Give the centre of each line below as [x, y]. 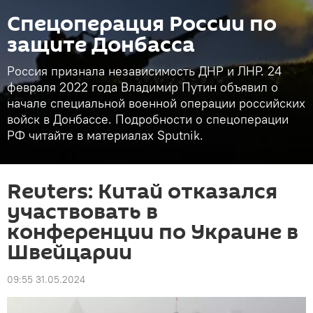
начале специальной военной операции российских [156, 103]
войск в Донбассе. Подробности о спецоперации [148, 119]
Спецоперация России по [142, 24]
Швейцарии [70, 253]
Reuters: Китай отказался [142, 192]
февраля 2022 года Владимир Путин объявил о [143, 87]
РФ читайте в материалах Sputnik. [105, 135]
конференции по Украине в [153, 232]
